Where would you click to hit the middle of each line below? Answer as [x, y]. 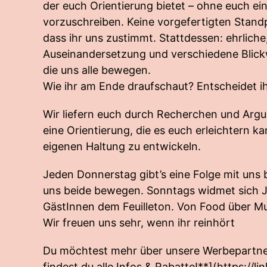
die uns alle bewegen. [97, 70]
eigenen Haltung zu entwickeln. [122, 146]
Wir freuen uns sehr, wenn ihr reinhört [139, 223]
